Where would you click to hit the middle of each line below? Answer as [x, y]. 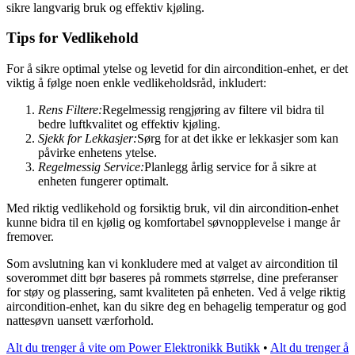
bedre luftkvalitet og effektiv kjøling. [129, 124]
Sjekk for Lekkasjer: [88, 139]
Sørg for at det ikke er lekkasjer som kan [238, 139]
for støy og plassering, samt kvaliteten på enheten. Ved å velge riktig [176, 292]
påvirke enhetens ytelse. [97, 153]
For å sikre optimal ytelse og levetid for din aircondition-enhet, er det [177, 69]
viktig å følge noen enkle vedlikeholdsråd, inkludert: [136, 83]
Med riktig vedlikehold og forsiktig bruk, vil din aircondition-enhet [172, 208]
